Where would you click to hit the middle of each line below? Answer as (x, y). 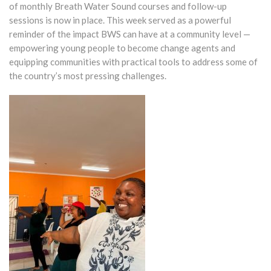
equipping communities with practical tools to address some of (133, 62)
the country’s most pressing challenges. (88, 76)
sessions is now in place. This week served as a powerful (120, 20)
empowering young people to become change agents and (122, 48)
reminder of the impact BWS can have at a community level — (130, 34)
